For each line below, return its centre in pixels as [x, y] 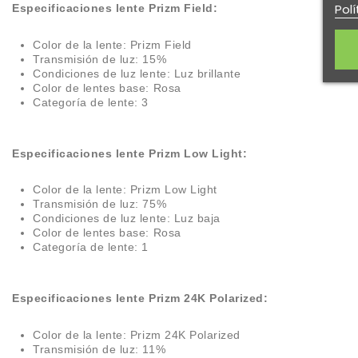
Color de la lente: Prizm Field [112, 44]
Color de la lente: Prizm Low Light [125, 190]
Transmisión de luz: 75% [100, 204]
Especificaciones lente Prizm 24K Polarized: [140, 298]
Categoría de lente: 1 [91, 247]
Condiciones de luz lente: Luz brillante [137, 73]
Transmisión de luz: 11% [99, 349]
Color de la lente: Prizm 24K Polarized [137, 334]
